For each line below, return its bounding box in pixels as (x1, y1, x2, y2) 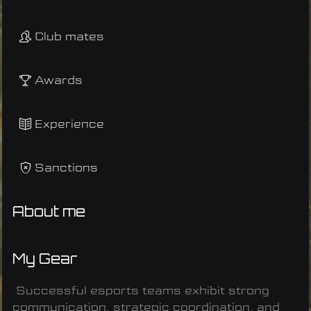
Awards (35, 75, 83, 86)
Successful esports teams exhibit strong (12, 285, 269, 296)
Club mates (35, 31, 104, 42)
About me (12, 203, 85, 220)
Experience (35, 119, 104, 130)
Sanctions (35, 162, 98, 174)
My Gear (12, 250, 78, 267)
